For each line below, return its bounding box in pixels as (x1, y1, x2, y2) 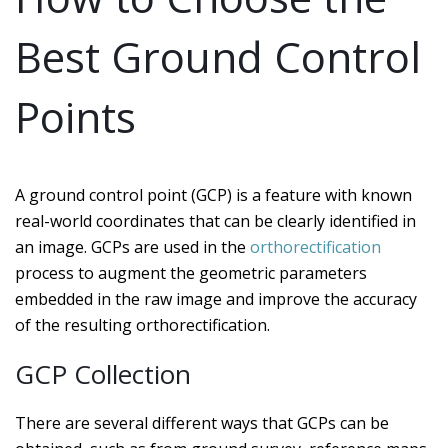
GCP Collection (15, 356, 191, 392)
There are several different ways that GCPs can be (15, 412, 389, 434)
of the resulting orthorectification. (15, 314, 270, 336)
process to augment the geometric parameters (15, 262, 367, 284)
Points (15, 88, 136, 145)
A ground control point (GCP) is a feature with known (15, 184, 412, 206)
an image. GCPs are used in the (15, 236, 250, 258)
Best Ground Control (15, 28, 421, 85)
